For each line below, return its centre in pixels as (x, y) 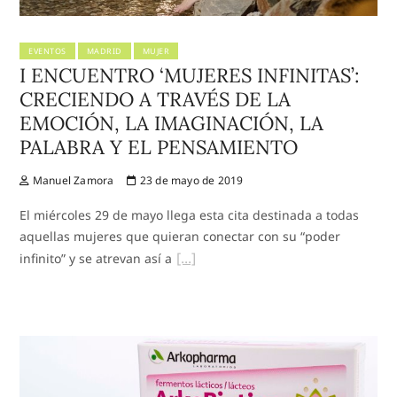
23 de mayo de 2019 (190, 180)
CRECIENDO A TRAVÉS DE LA (156, 99)
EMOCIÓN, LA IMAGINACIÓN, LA (172, 123)
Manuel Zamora (72, 180)
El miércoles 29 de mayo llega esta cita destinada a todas (190, 214)
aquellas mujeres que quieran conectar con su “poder (180, 236)
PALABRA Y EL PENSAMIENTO (159, 147)
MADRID (104, 51)
